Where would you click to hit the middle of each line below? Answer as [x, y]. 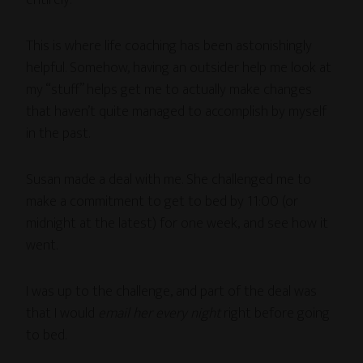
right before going [275, 313]
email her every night [160, 313]
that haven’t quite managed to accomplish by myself [177, 111]
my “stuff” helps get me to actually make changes [169, 90]
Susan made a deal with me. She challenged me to [169, 179]
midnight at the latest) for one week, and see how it [177, 223]
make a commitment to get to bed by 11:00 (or [162, 201]
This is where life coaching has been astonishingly [169, 46]
